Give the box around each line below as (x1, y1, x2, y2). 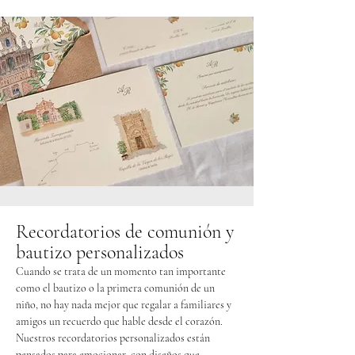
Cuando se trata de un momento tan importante (16, 264, 226, 278)
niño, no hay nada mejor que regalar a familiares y (16, 297, 231, 311)
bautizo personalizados (16, 240, 184, 264)
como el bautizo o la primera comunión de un (16, 281, 215, 295)
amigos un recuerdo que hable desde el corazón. (16, 314, 223, 328)
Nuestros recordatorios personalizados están (16, 330, 210, 345)
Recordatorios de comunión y (16, 219, 234, 243)
